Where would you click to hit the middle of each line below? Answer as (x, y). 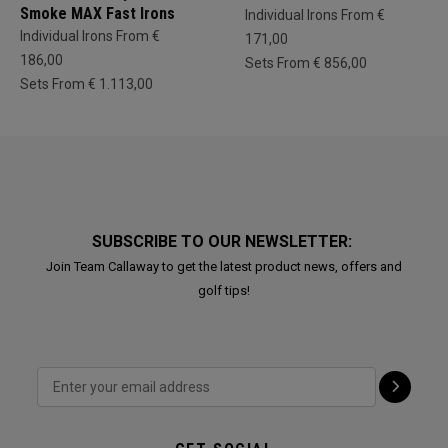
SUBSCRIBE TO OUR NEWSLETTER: (224, 241)
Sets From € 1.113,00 (86, 84)
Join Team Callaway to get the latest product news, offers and (224, 266)
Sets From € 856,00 (306, 63)
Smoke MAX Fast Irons (97, 13)
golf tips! (224, 290)
